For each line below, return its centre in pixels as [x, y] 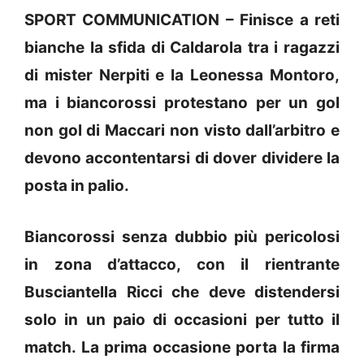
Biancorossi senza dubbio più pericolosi [182, 236]
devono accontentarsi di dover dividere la [182, 158]
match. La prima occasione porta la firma [182, 347]
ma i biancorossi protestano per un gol [182, 103]
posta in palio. [77, 186]
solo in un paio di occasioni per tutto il [182, 319]
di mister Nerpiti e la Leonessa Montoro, [182, 76]
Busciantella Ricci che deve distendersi [182, 292]
